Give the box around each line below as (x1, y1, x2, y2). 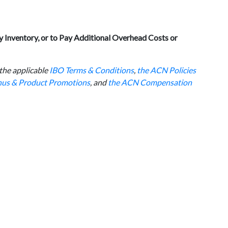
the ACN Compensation (107, 77, 192, 87)
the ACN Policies (136, 65, 196, 75)
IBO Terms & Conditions (49, 65, 134, 75)
